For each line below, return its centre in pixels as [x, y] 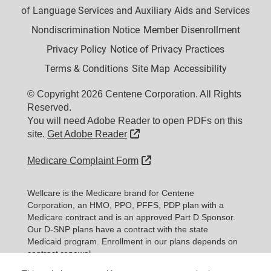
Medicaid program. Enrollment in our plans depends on [132, 241]
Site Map [151, 69]
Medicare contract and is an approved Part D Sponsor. [131, 217]
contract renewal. [60, 253]
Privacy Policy [77, 49]
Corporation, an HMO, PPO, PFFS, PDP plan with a [126, 205]
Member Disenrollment [191, 30]
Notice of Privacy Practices [167, 49]
